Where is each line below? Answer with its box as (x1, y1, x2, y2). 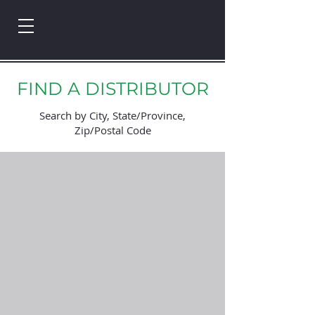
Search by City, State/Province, (39, 108, 186, 122)
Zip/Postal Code (74, 123, 151, 137)
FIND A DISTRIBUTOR (16, 78, 209, 99)
